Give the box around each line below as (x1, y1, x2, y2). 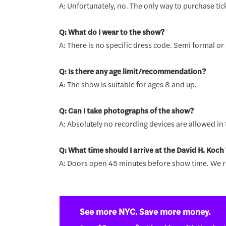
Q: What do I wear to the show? (59, 26, 164, 37)
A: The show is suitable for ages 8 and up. (59, 78, 197, 89)
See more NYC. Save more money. (79, 205, 210, 217)
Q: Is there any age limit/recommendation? (59, 65, 206, 76)
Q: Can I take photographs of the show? (59, 104, 194, 116)
